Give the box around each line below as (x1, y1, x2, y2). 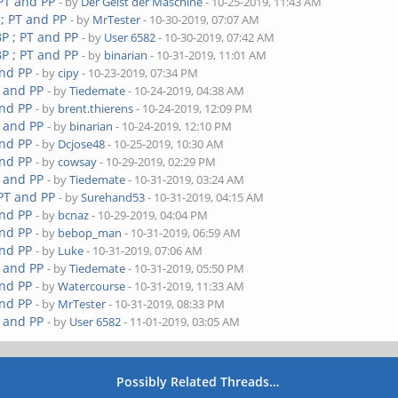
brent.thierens (58, 100, 134, 116)
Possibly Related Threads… (116, 373, 280, 390)
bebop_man (58, 225, 123, 241)
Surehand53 (81, 189, 146, 205)
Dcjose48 (58, 136, 106, 152)
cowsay (58, 154, 98, 170)
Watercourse (58, 278, 126, 294)
